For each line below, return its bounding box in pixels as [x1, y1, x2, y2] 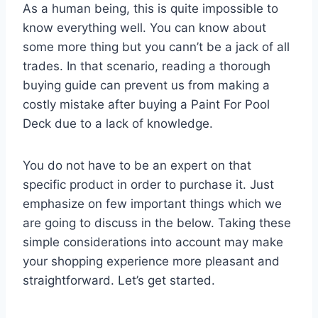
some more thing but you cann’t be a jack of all [23, 39, 290, 54]
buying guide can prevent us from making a [23, 77, 270, 92]
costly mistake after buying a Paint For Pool [23, 97, 270, 111]
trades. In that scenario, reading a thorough [23, 58, 270, 73]
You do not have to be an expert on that [23, 158, 251, 172]
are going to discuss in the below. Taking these [23, 215, 291, 230]
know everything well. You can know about [23, 20, 266, 35]
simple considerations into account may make [23, 234, 283, 249]
